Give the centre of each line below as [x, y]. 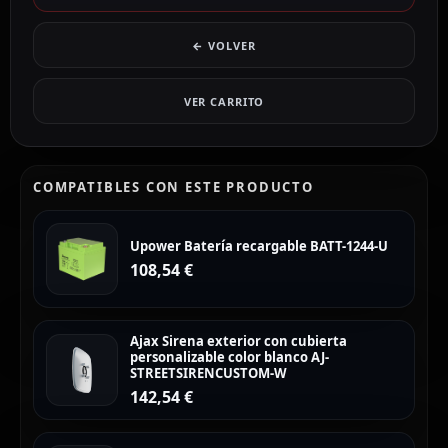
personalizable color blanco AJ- [229, 357]
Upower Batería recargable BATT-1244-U [259, 246]
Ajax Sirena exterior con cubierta [238, 341]
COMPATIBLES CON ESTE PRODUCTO [173, 187]
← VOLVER [224, 45]
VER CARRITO [224, 101]
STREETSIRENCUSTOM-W [208, 373]
